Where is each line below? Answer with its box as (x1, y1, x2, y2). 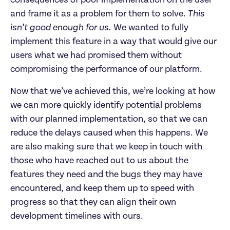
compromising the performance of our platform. (10, 64, 202, 74)
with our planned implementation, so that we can (10, 114, 207, 124)
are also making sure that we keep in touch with (10, 142, 202, 151)
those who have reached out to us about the (10, 156, 188, 165)
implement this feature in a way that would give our (10, 36, 217, 46)
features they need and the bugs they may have (10, 169, 202, 179)
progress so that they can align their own (10, 197, 176, 207)
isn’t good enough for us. (10, 23, 111, 32)
